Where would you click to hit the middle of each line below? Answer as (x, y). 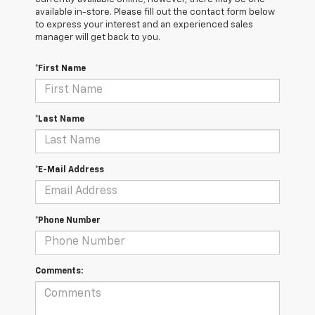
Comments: (59, 271)
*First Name (60, 69)
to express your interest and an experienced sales (144, 25)
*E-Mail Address (70, 170)
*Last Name (60, 119)
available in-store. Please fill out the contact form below (155, 12)
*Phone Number (68, 220)
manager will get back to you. (98, 37)
